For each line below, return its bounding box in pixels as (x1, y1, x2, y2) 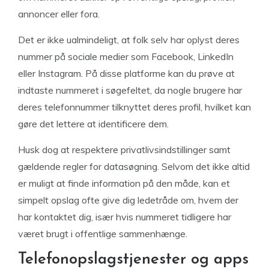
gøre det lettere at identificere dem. (18, 117, 169, 130)
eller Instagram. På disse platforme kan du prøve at (18, 67, 235, 79)
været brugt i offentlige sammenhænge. (18, 227, 187, 240)
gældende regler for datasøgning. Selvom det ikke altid (18, 160, 250, 172)
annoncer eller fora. (18, 7, 100, 20)
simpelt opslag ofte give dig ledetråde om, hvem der (18, 193, 238, 206)
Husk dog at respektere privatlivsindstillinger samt (18, 143, 231, 156)
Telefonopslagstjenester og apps (18, 251, 249, 268)
